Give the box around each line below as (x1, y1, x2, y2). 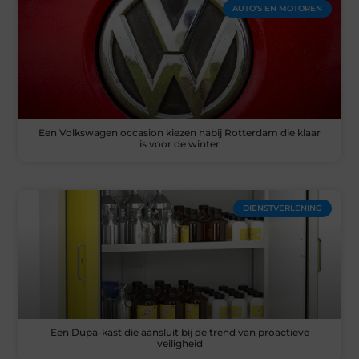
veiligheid (156, 337, 203, 350)
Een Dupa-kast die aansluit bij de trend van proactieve (50, 326, 309, 339)
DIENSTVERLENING (242, 202, 322, 213)
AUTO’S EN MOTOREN (232, 2, 322, 14)
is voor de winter (139, 137, 220, 150)
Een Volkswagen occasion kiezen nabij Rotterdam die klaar (38, 126, 321, 139)
